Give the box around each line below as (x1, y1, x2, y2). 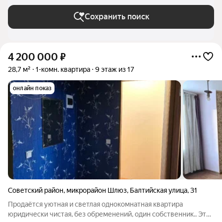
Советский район (8, 186, 63, 194)
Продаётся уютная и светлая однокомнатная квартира (8, 200, 183, 208)
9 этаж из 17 (95, 65, 134, 73)
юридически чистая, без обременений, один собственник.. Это (8, 210, 210, 218)
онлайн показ (13, 85, 52, 92)
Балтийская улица (130, 186, 187, 194)
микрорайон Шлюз (66, 186, 127, 194)
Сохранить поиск (84, 12, 150, 21)
